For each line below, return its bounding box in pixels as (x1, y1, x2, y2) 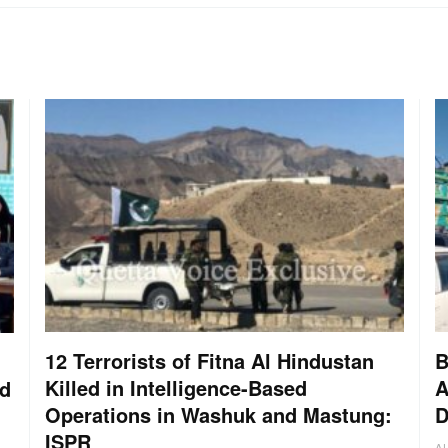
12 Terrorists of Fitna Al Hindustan (44, 346, 374, 376)
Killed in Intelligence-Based (44, 373, 307, 403)
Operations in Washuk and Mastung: (44, 400, 392, 430)
